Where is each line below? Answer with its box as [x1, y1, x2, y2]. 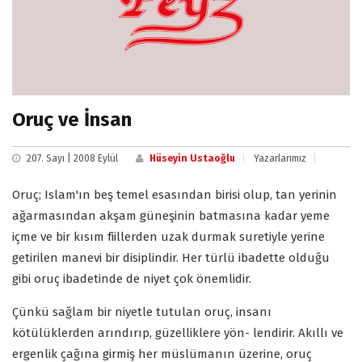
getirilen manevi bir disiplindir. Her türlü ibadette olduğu [12, 250, 330, 265]
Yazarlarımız [254, 152, 306, 164]
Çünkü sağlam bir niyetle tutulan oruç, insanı [12, 304, 271, 319]
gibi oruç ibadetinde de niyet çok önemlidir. [12, 271, 251, 286]
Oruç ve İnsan [12, 107, 132, 131]
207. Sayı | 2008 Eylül [27, 152, 118, 164]
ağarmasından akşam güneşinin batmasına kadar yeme [12, 208, 330, 223]
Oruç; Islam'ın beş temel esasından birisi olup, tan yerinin [12, 187, 337, 202]
